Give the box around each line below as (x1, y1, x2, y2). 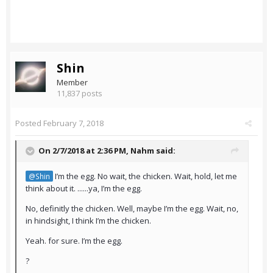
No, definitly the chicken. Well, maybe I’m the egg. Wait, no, (26, 203, 238, 214)
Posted (15, 118, 43, 129)
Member (57, 77, 88, 88)
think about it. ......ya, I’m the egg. (26, 183, 144, 194)
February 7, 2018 (43, 118, 104, 129)
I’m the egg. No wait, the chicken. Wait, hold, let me (53, 171, 237, 182)
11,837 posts (57, 88, 102, 99)
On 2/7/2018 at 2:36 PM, (38, 145, 130, 157)
